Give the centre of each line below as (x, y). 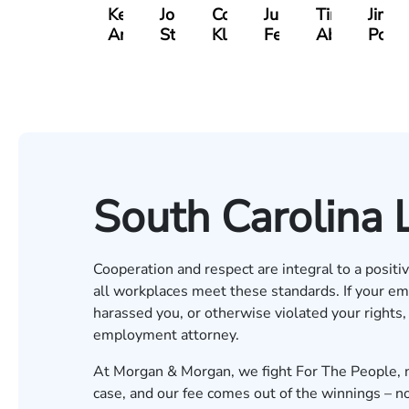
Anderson (144, 35)
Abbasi (342, 35)
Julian (284, 15)
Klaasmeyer (255, 35)
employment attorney (164, 335)
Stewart (189, 35)
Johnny (185, 15)
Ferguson (299, 35)
